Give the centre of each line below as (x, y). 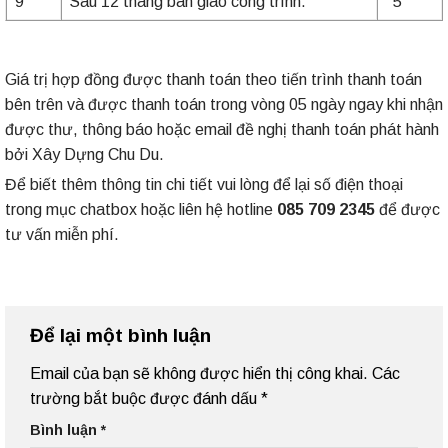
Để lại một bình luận (123, 335)
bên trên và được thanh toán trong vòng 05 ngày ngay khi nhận (224, 104)
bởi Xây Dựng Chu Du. (84, 154)
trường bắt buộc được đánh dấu (145, 398)
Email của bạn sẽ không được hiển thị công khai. (199, 373)
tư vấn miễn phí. (62, 234)
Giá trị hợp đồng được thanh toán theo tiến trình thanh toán (213, 79)
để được (407, 209)
